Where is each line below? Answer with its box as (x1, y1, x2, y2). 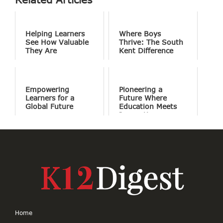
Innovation (119, 111, 158, 119)
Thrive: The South (119, 38, 184, 47)
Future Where (119, 94, 167, 103)
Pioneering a (119, 85, 163, 94)
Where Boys (119, 29, 161, 38)
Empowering (25, 85, 69, 94)
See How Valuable (25, 38, 89, 47)
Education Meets (119, 102, 177, 111)
